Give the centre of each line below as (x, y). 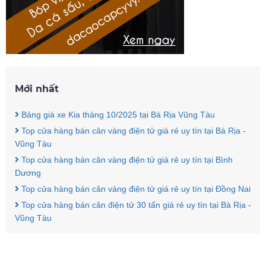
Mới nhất (37, 89)
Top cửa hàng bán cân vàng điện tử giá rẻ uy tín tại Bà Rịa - (132, 131)
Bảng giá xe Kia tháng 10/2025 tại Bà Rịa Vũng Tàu (117, 115)
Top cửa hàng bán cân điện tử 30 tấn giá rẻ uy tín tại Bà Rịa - (135, 205)
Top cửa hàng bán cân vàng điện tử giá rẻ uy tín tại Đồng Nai (135, 189)
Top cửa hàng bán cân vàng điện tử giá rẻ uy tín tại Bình (126, 160)
